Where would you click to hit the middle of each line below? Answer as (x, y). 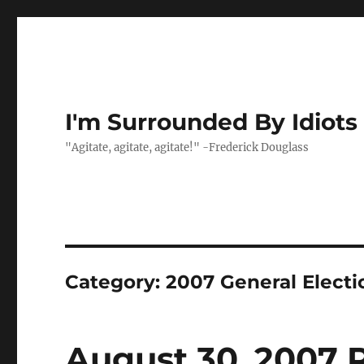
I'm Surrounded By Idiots (212, 122)
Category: (116, 282)
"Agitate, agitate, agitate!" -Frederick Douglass (187, 147)
